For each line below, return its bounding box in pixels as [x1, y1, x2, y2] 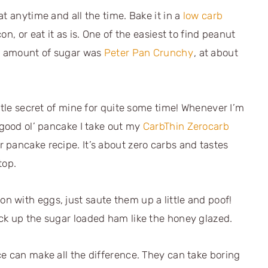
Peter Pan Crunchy [103, 46, 193, 59]
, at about [193, 46, 238, 59]
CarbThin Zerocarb [142, 120, 229, 132]
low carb [182, 9, 223, 22]
